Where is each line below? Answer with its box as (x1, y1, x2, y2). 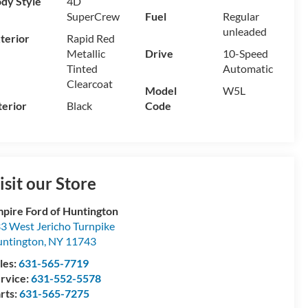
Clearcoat (66, 77, 113, 91)
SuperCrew (66, 10, 120, 23)
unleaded (223, 25, 267, 38)
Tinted (66, 62, 98, 76)
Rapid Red (66, 32, 115, 45)
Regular (223, 10, 260, 23)
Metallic (66, 47, 105, 60)
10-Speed (223, 47, 269, 60)
